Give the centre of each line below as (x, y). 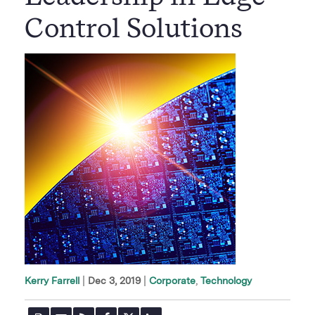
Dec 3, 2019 (114, 281)
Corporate (172, 281)
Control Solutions (134, 30)
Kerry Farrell (52, 281)
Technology (226, 281)
